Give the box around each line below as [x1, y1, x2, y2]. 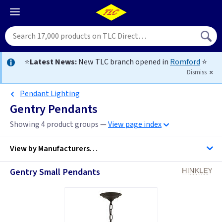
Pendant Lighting [20, 88, 80, 99]
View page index [108, 119, 162, 130]
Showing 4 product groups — [10, 119, 108, 130]
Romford [170, 56, 200, 67]
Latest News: [30, 56, 77, 67]
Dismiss [187, 68, 208, 77]
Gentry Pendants [10, 101, 98, 118]
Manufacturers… [38, 143, 98, 154]
